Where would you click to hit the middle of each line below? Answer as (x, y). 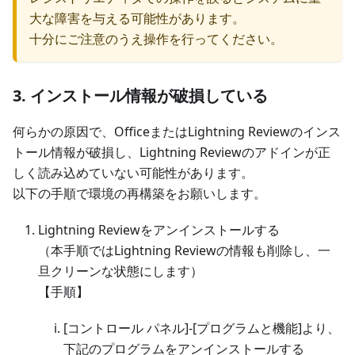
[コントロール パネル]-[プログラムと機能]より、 (202, 328)
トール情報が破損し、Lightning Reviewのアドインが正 (172, 152)
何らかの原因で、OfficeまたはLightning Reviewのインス (177, 131)
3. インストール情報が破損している (140, 95)
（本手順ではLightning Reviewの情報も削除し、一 (184, 250)
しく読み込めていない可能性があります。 (133, 172)
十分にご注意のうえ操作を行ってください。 (156, 38)
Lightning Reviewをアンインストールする (159, 229)
